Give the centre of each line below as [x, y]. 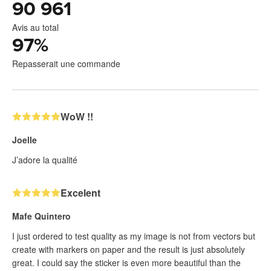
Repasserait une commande [66, 64]
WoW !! [77, 117]
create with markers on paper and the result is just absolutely [129, 250]
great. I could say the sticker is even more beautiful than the [126, 263]
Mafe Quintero [41, 216]
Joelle [24, 140]
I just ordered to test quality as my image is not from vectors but [134, 236]
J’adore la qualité [45, 160]
